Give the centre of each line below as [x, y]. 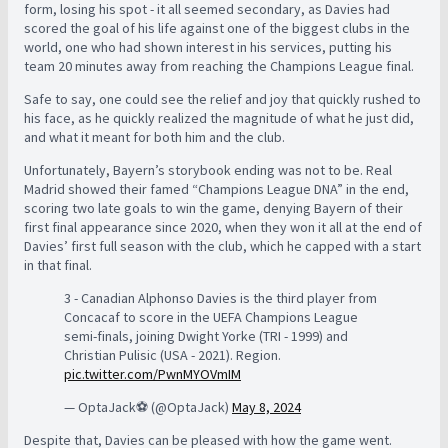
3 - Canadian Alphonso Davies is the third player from [220, 298]
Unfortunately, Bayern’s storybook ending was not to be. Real [208, 170]
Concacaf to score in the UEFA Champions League [211, 317]
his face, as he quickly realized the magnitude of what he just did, [219, 118]
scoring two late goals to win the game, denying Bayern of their [213, 208]
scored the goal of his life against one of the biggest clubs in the [217, 28]
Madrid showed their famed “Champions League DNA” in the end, [216, 189]
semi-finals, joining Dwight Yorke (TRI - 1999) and [206, 336]
